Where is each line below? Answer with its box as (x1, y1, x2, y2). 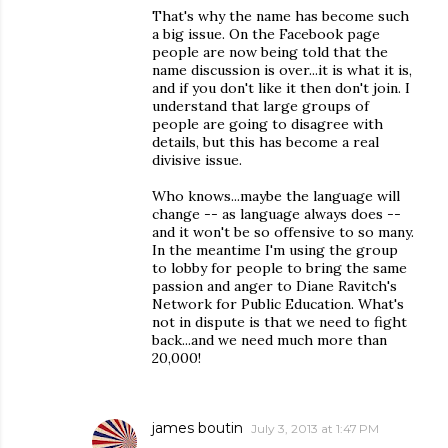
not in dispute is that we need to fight (152, 313, 407, 331)
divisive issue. (152, 151, 242, 169)
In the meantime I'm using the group (152, 241, 398, 259)
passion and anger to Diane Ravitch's (152, 277, 397, 295)
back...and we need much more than (152, 331, 387, 349)
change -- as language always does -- (152, 205, 401, 223)
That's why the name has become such (152, 7, 409, 25)
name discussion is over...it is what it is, (152, 61, 412, 79)
